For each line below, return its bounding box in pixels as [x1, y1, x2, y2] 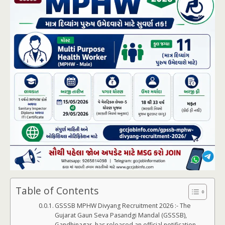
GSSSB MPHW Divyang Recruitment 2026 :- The [55, 201, 191, 210]
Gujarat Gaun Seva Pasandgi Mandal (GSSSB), [55, 211, 187, 219]
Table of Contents [16, 184, 98, 198]
